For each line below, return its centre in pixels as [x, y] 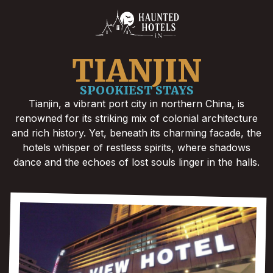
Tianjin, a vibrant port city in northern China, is [136, 103]
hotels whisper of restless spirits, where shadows [136, 147]
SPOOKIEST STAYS [136, 90]
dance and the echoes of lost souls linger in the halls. [136, 162]
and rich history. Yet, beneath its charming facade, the [136, 133]
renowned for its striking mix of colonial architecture [136, 118]
